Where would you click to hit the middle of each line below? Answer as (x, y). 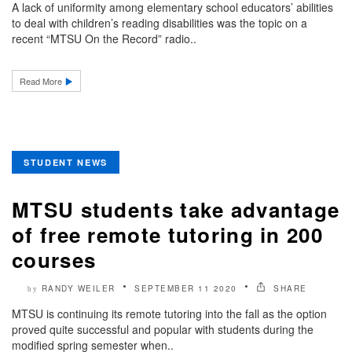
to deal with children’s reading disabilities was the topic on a (159, 23)
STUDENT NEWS (66, 163)
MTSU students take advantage (176, 210)
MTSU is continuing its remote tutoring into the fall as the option (169, 314)
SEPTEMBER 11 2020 (186, 289)
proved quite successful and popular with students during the (163, 330)
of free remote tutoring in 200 (167, 235)
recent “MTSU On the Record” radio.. (104, 39)
